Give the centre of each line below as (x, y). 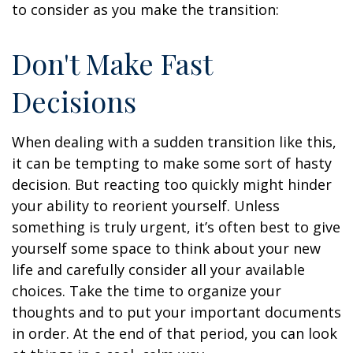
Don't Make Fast (112, 63)
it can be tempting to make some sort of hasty (172, 163)
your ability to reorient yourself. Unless (146, 206)
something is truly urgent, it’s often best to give (176, 227)
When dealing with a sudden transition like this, (174, 142)
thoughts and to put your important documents (176, 312)
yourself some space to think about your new (166, 248)
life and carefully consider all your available (158, 269)
